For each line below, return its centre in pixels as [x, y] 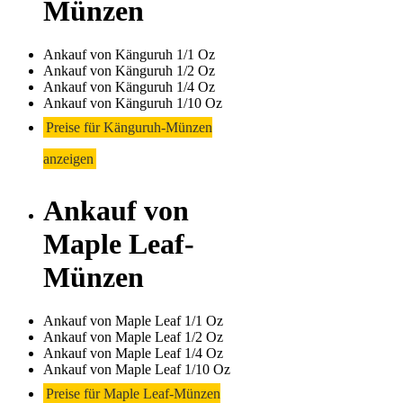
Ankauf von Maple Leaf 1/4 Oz [133, 354]
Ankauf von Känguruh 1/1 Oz [129, 55]
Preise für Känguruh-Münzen [129, 128]
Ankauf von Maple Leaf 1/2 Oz [133, 337]
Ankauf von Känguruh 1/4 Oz [129, 87]
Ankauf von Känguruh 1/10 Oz [133, 103]
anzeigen [68, 159]
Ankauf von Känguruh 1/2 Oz [129, 71]
